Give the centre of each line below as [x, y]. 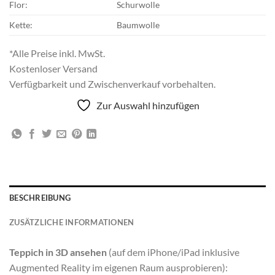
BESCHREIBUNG [40, 198]
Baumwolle [138, 25]
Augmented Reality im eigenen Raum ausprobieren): [118, 268]
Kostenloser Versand [53, 69]
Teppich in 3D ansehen [58, 252]
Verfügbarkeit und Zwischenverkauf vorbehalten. [112, 84]
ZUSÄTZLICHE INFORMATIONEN [72, 223]
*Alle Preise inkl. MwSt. [57, 53]
